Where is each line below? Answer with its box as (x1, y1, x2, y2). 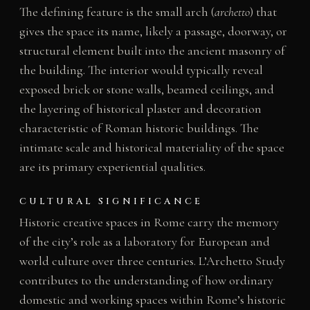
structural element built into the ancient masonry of (19, 42, 285, 58)
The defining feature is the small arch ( (19, 3, 215, 19)
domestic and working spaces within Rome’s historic (19, 291, 286, 307)
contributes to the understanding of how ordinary (19, 272, 273, 288)
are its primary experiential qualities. (19, 158, 206, 174)
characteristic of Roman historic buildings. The (19, 120, 259, 136)
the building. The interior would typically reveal (19, 62, 263, 77)
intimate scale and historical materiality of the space (19, 139, 284, 155)
